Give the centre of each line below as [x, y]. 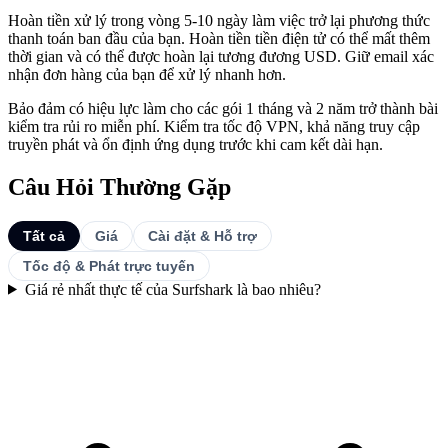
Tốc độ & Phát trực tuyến [109, 265]
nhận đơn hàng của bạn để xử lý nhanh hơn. [147, 74]
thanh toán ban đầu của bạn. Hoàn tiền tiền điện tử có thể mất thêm [219, 38]
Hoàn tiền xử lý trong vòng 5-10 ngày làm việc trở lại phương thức [219, 20]
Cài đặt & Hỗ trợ [202, 235]
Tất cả [44, 235]
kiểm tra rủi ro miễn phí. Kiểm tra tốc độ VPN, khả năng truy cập [214, 126]
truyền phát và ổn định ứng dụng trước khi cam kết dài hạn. [195, 144]
